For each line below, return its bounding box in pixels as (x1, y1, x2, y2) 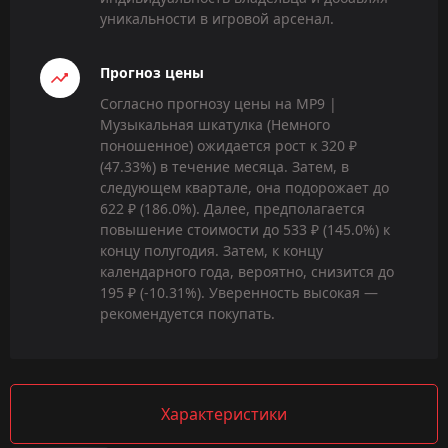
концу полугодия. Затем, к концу (100, 240, 323, 260)
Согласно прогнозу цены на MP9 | (100, 93, 337, 113)
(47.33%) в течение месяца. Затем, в (100, 156, 349, 176)
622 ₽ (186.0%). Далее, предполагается (100, 198, 365, 218)
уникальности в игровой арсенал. (100, 8, 334, 28)
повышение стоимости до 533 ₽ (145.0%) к (100, 219, 390, 239)
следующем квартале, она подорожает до (100, 177, 389, 197)
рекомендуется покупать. (100, 303, 275, 323)
